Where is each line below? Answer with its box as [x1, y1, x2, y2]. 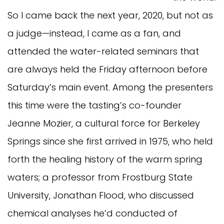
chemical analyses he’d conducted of [7, 206, 177, 219]
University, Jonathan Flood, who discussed [7, 188, 194, 201]
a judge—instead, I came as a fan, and [7, 26, 181, 39]
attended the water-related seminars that [7, 44, 199, 57]
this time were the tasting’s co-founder [7, 98, 181, 111]
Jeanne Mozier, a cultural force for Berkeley [7, 116, 200, 129]
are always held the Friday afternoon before [7, 62, 207, 75]
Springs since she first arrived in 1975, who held [7, 134, 213, 147]
